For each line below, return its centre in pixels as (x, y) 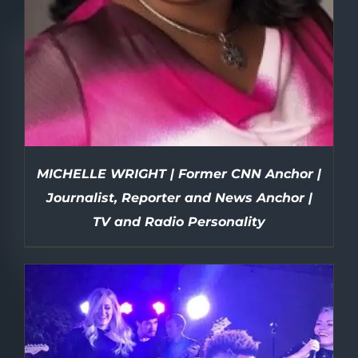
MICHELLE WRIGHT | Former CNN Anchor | (179, 174)
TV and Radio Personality (179, 222)
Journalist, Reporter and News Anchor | (179, 198)
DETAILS (179, 350)
